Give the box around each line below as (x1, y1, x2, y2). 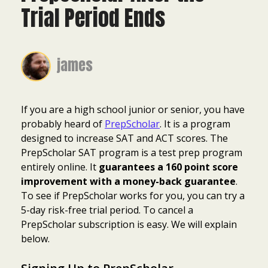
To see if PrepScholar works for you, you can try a (21, 188, 245, 202)
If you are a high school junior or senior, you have (21, 102, 245, 116)
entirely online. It (21, 160, 99, 173)
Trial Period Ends (21, 1, 165, 34)
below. (21, 232, 50, 245)
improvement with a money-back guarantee (21, 174, 236, 188)
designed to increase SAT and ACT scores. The (21, 131, 228, 145)
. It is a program (160, 117, 230, 130)
